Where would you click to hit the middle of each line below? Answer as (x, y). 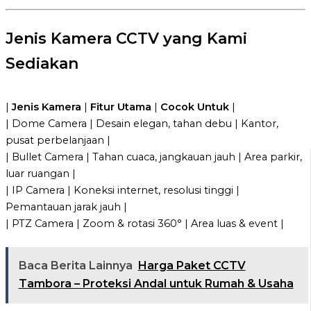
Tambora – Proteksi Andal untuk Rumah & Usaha (156, 284)
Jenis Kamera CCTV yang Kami (126, 39)
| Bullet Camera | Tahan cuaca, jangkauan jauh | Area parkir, (154, 157)
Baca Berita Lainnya (75, 266)
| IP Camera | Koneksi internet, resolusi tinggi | (123, 190)
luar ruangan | (41, 173)
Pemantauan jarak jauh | (66, 207)
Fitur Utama (121, 107)
